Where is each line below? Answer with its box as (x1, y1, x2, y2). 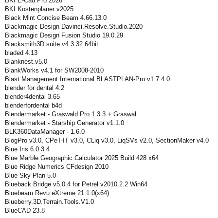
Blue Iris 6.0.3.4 (5, 145, 50, 153)
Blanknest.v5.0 (5, 58, 47, 65)
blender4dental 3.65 (5, 93, 60, 100)
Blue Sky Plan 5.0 (5, 172, 56, 179)
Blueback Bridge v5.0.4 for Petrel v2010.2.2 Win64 (5, 181, 147, 188)
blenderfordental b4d (5, 102, 62, 109)
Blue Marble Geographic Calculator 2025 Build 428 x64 (5, 154, 159, 162)
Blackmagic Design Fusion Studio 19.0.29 (5, 32, 123, 39)
